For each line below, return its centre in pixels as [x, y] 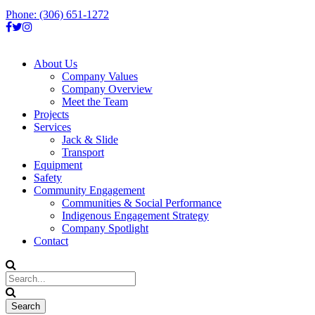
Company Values [100, 76]
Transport [83, 152]
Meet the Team [95, 102]
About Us [56, 64]
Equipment [58, 165]
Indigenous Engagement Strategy [135, 216]
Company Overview [107, 89]
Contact [51, 241]
